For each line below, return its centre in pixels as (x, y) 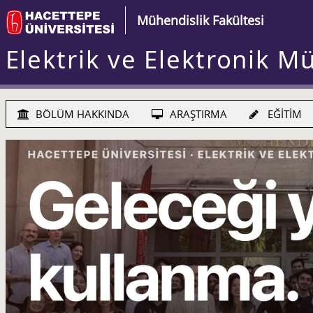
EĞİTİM (283, 114)
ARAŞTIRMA (197, 114)
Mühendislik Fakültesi (200, 21)
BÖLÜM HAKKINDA (81, 114)
